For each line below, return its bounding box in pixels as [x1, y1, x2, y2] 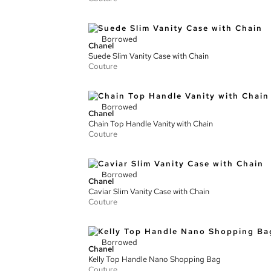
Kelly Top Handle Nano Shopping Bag [88, 254, 221, 264]
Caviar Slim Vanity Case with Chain [88, 186, 209, 197]
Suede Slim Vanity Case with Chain [88, 51, 209, 61]
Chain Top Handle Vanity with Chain [88, 119, 213, 129]
